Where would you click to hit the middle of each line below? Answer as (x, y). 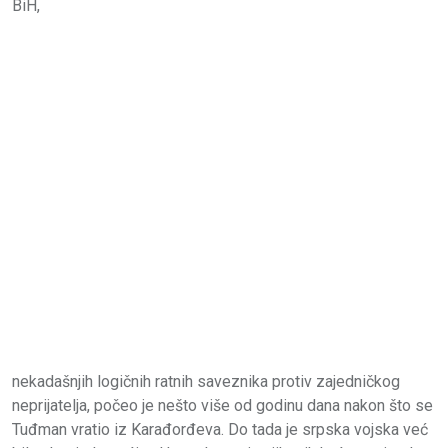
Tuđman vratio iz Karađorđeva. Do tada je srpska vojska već (220, 430)
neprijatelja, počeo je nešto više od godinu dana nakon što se (222, 406)
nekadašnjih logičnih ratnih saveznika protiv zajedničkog (206, 382)
